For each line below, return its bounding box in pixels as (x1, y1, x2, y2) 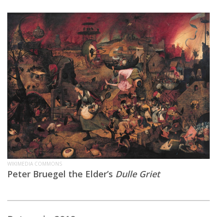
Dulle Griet (115, 168, 160, 180)
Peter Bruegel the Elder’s (7, 168, 115, 180)
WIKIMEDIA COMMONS (7, 160, 62, 167)
